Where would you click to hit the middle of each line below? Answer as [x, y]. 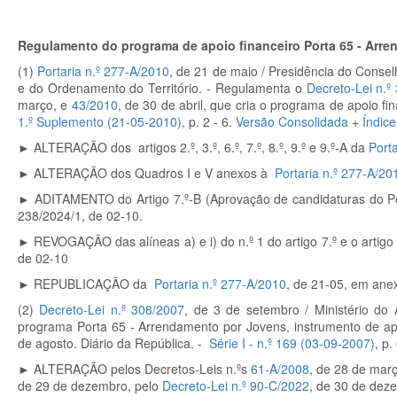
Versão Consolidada [292, 121]
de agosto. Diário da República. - [113, 343]
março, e [45, 105]
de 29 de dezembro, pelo [90, 385]
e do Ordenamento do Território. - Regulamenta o [162, 88]
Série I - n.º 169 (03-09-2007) [292, 343]
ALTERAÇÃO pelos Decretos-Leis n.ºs [143, 369]
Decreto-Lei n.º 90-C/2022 [236, 385]
